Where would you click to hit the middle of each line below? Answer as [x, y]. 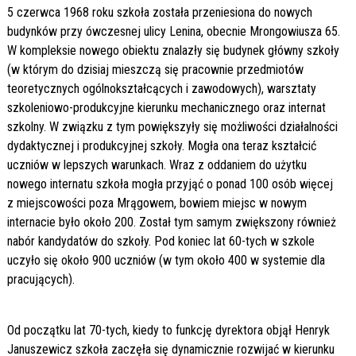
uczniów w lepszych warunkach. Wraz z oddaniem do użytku [157, 164]
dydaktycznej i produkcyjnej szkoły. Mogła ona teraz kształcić [161, 145]
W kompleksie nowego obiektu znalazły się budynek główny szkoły [173, 50]
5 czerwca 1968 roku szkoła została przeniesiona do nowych [159, 12]
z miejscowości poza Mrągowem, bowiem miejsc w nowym [157, 203]
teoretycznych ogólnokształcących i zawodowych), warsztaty [161, 88]
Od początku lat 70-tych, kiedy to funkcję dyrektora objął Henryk [168, 330]
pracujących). [41, 279]
